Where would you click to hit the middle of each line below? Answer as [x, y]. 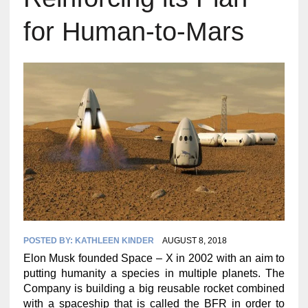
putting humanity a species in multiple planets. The [154, 273]
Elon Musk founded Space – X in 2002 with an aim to [154, 258]
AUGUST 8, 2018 [194, 240]
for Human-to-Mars [133, 32]
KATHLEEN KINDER [114, 240]
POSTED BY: [49, 240]
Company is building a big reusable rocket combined [154, 288]
